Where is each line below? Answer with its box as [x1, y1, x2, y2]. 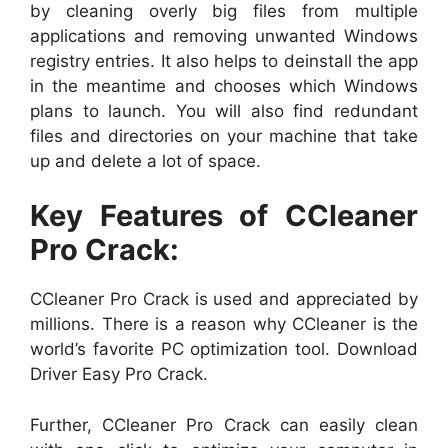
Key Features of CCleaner [30, 198, 418, 234]
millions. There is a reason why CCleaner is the [30, 314, 418, 335]
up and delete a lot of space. [30, 150, 261, 171]
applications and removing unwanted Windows [30, 25, 418, 46]
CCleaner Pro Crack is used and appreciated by [30, 289, 418, 310]
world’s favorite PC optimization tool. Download [30, 339, 418, 360]
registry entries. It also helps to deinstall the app [30, 50, 418, 71]
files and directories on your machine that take [30, 125, 418, 146]
